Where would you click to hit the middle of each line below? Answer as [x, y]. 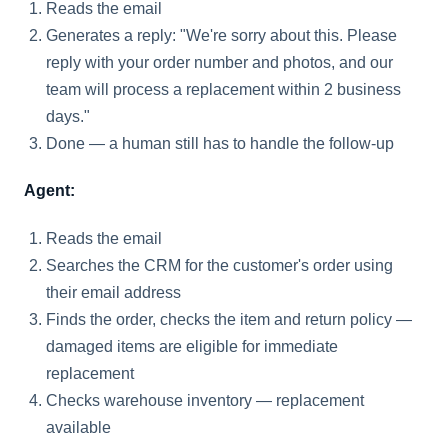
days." [68, 116]
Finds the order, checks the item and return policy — [229, 319]
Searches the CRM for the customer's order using [219, 265]
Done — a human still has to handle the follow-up [220, 143]
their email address [113, 292]
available [78, 427]
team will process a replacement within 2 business [223, 89]
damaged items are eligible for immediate [192, 346]
